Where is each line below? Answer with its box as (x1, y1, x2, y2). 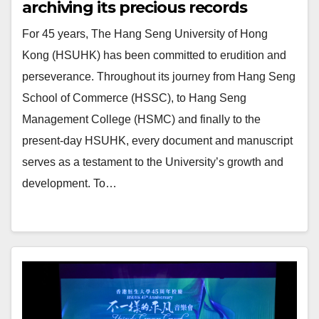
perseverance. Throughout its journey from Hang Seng (22, 70, 296, 83)
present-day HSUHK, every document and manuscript (22, 134, 293, 147)
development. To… (22, 177, 117, 189)
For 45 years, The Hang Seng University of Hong (22, 27, 268, 40)
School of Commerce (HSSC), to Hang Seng (22, 91, 246, 104)
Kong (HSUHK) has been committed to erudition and (22, 48, 286, 61)
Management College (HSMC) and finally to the (22, 113, 261, 125)
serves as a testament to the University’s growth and (22, 155, 283, 168)
